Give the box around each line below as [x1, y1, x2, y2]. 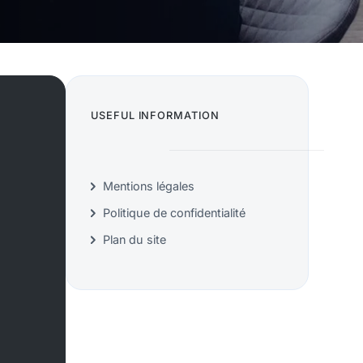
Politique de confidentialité [102, 206, 246, 220]
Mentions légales [102, 179, 194, 194]
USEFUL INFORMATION [90, 109, 220, 122]
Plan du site [102, 233, 166, 247]
